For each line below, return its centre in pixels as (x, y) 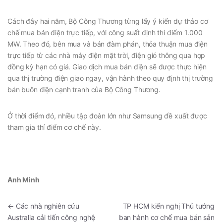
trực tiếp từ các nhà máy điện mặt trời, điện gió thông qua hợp (107, 55)
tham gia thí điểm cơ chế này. (54, 127)
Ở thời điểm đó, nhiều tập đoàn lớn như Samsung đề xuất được (107, 115)
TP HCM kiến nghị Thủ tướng (168, 206)
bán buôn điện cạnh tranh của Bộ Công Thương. (84, 89)
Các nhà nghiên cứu (47, 206)
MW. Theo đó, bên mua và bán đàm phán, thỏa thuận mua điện (108, 44)
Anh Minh (24, 179)
